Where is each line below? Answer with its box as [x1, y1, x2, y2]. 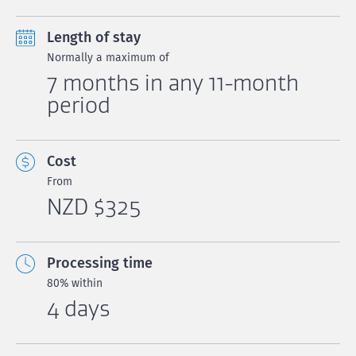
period [47, 91, 110, 118]
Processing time [47, 254, 153, 272]
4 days [47, 295, 110, 322]
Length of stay [47, 29, 141, 46]
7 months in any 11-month [47, 69, 299, 96]
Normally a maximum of [47, 51, 169, 64]
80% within [47, 277, 103, 290]
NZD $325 [47, 193, 141, 220]
